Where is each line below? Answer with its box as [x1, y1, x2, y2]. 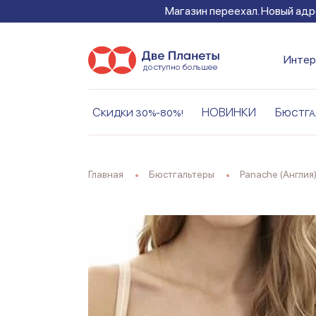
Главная [91, 169, 123, 181]
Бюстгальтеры [154, 169, 214, 181]
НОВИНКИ [202, 105, 257, 120]
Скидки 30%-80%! [92, 105, 183, 120]
